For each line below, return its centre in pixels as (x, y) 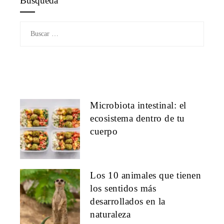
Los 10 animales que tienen (145, 175)
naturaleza (110, 214)
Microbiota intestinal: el (138, 105)
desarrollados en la (128, 201)
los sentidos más (123, 188)
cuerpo (104, 131)
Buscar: (30, 27)
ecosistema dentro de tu (137, 118)
